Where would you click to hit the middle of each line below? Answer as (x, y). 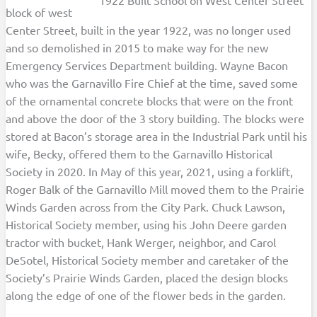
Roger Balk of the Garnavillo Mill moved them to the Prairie (155, 189)
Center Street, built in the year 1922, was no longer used (149, 30)
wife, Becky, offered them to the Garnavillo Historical (139, 154)
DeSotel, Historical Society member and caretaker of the (148, 260)
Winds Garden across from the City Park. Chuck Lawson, (146, 207)
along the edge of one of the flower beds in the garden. (146, 295)
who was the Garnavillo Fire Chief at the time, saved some (152, 83)
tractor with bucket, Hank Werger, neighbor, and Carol (141, 242)
